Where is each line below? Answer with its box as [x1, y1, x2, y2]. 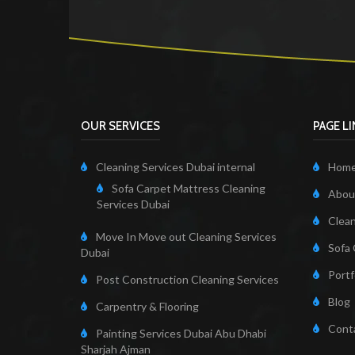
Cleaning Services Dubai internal [96, 160, 255, 174]
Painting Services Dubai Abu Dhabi [96, 326, 266, 341]
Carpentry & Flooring [96, 300, 199, 314]
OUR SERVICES [81, 119, 160, 134]
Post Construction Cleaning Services [96, 273, 279, 287]
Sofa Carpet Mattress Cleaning [112, 181, 265, 196]
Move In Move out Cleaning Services [96, 230, 277, 244]
